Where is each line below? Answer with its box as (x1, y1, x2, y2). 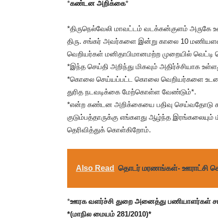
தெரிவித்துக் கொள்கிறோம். (67, 126, 151, 134)
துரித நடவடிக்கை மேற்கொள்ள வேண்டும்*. (67, 88, 196, 96)
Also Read (76, 164, 114, 172)
